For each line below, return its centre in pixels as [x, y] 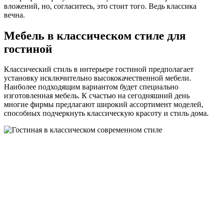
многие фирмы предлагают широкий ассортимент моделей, [104, 105]
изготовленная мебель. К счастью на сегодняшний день [97, 96]
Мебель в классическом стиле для [95, 35]
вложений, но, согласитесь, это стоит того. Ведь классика [100, 6]
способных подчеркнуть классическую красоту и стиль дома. [106, 113]
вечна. [14, 15]
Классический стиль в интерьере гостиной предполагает [99, 69]
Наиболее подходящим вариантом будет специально [91, 87]
